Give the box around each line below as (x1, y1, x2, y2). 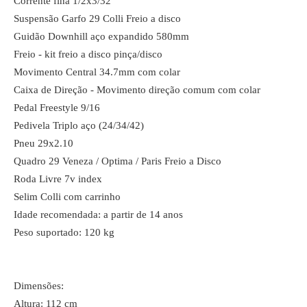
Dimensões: (14, 280, 64, 291)
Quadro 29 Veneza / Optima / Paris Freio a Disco (14, 156, 221, 167)
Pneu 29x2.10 (14, 138, 73, 149)
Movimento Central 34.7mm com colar (14, 66, 180, 77)
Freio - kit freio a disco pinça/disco (14, 49, 162, 60)
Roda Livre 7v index (14, 173, 102, 184)
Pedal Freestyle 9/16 (14, 102, 100, 113)
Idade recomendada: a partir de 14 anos (14, 209, 183, 220)
